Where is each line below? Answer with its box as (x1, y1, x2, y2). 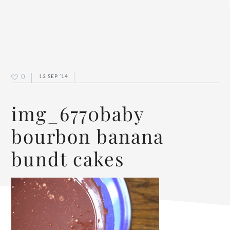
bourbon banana (11, 123, 164, 148)
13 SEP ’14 (39, 73, 69, 80)
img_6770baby (11, 101, 145, 126)
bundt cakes (11, 146, 125, 171)
